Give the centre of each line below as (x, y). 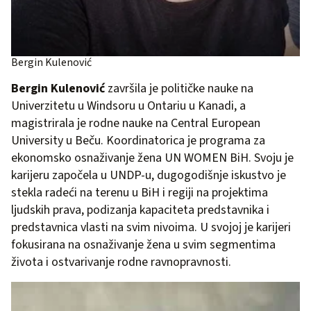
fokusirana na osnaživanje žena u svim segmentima (143, 245)
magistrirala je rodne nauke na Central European (136, 124)
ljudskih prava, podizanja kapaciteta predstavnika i (140, 210)
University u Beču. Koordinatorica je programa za (138, 141)
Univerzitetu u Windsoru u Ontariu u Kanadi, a (128, 106)
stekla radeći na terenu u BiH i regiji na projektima (140, 193)
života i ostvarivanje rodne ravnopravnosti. (121, 262)
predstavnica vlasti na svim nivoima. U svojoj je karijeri (151, 228)
